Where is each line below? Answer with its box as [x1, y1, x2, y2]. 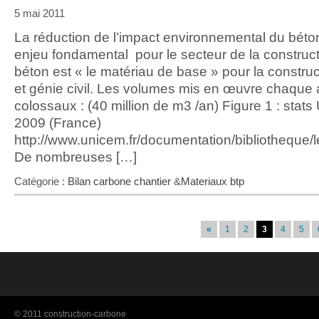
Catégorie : [14, 176, 68, 187]
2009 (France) [14, 115, 101, 130]
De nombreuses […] [14, 150, 137, 164]
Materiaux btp [181, 176, 244, 187]
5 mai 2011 [14, 8, 65, 19]
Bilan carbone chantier [68, 176, 171, 187]
